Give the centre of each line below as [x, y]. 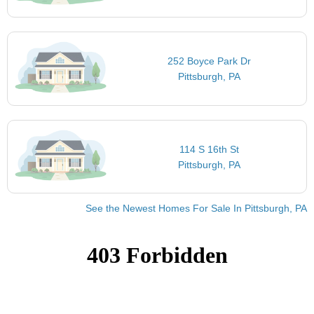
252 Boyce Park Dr [210, 61]
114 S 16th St [210, 149]
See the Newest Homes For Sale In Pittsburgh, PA [196, 209]
